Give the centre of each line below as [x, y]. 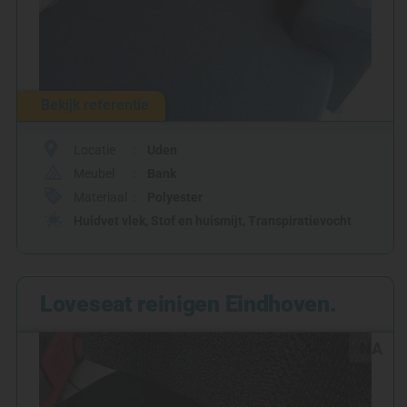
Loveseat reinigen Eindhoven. [189, 303]
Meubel [94, 173]
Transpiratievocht [300, 220]
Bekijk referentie [95, 104]
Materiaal [100, 197]
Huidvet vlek [109, 220]
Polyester [175, 197]
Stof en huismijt [197, 220]
